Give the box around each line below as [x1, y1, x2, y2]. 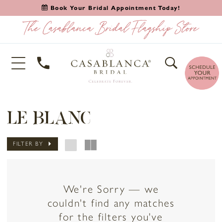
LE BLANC [7, 109, 91, 127]
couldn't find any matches [47, 196, 175, 209]
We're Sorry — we [63, 182, 159, 195]
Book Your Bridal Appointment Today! [50, 4, 181, 11]
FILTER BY [13, 140, 43, 148]
